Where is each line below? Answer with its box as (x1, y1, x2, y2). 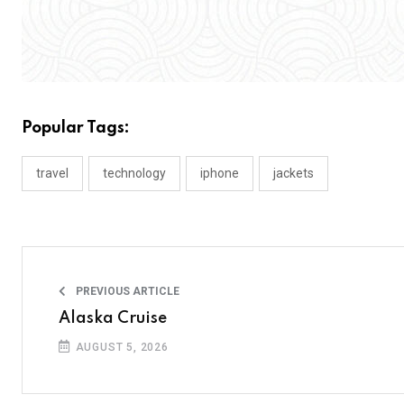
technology (103, 166, 166, 180)
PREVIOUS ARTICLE (73, 285, 179, 298)
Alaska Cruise (59, 310, 167, 326)
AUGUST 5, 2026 (71, 341, 169, 353)
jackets (273, 166, 314, 180)
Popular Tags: (22, 120, 130, 136)
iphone (200, 166, 239, 180)
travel (36, 166, 69, 180)
